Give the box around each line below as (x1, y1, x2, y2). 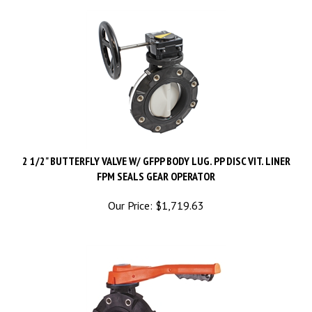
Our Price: (108, 185, 153, 199)
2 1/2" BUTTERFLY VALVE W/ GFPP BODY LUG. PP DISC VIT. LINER (22, 141, 290, 155)
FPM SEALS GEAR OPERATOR (97, 156, 215, 170)
